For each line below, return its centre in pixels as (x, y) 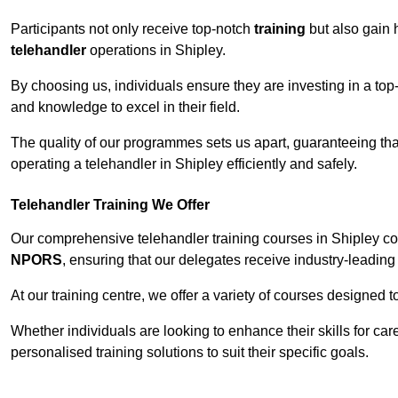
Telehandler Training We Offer (110, 205)
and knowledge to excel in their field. (125, 107)
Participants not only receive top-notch (132, 29)
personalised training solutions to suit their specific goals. (190, 353)
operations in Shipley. (156, 51)
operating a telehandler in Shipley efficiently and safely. (184, 164)
